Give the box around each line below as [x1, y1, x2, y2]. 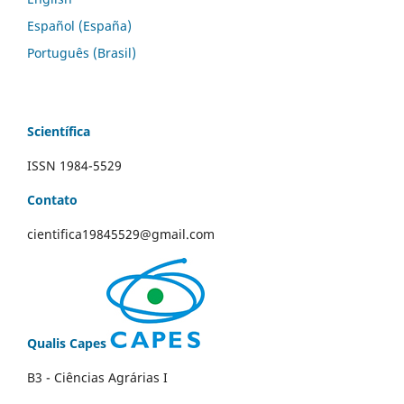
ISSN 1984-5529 [27, 156, 122, 174]
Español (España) [27, 16, 132, 34]
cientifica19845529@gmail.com [27, 225, 215, 243]
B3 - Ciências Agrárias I [27, 368, 168, 386]
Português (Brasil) [27, 43, 136, 61]
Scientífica [27, 122, 90, 140]
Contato [27, 190, 78, 208]
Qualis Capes [27, 334, 106, 352]
